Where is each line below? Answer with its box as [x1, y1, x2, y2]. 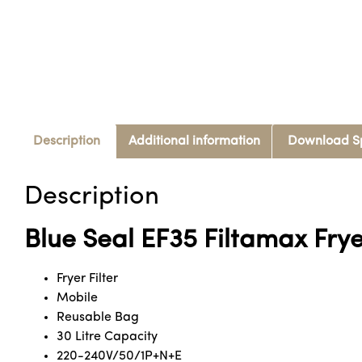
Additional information [128, 135, 260, 149]
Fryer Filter [57, 271, 118, 285]
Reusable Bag [57, 310, 139, 324]
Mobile [57, 291, 98, 305]
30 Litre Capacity [57, 330, 158, 343]
